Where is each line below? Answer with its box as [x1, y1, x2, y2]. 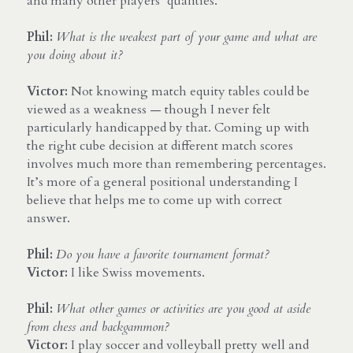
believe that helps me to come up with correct [27, 191, 282, 209]
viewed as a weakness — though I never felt [27, 100, 270, 118]
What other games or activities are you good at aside [56, 299, 310, 318]
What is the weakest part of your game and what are [56, 28, 317, 46]
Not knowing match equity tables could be [68, 82, 310, 100]
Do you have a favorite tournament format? [56, 245, 269, 263]
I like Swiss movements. [68, 263, 205, 281]
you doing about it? [27, 46, 123, 64]
